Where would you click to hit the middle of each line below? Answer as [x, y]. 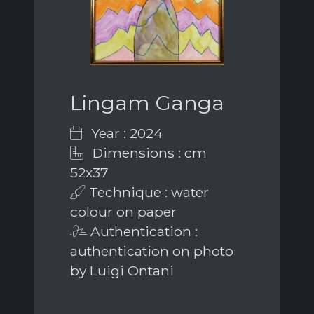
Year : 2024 [125, 134]
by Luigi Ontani [122, 271]
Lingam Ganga [147, 103]
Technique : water [147, 192]
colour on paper [123, 212]
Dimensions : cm [148, 153]
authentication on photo [152, 251]
